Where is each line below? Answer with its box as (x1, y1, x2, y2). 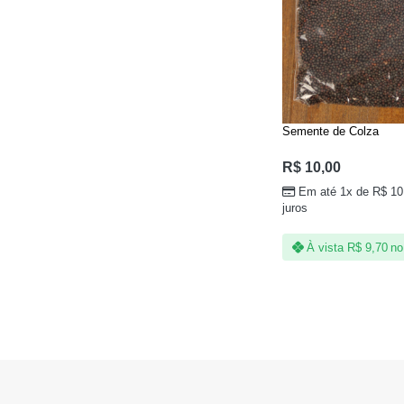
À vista (307, 240, 344, 254)
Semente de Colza (281, 124, 379, 139)
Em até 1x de (298, 184, 373, 198)
